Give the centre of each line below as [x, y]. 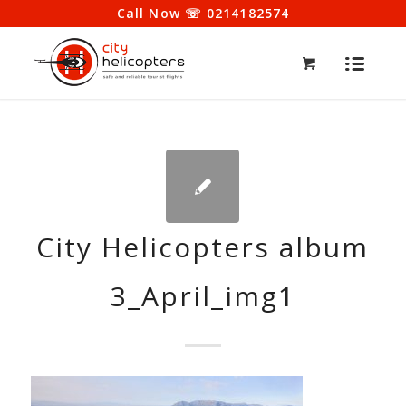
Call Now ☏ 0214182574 [203, 13]
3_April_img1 [203, 296]
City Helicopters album [203, 247]
